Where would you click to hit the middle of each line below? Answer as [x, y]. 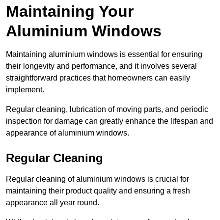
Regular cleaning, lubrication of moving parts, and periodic [107, 110]
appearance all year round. [53, 203]
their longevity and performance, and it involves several [101, 66]
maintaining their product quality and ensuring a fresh [98, 191]
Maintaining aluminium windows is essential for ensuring [104, 55]
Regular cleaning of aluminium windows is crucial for [97, 179]
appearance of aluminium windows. [68, 133]
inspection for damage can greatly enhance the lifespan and [110, 121]
